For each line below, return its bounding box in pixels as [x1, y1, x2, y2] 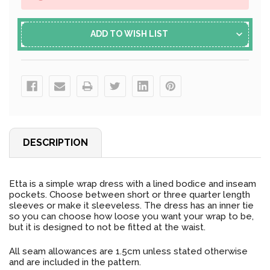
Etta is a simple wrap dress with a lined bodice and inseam [9, 178, 256, 189]
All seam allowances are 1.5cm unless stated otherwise [9, 245, 248, 257]
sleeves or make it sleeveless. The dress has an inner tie [9, 199, 254, 211]
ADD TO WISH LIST [90, 28, 168, 39]
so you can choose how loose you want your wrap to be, [9, 210, 254, 222]
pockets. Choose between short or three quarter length [9, 189, 250, 200]
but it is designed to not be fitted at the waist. [9, 221, 206, 233]
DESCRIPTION [23, 136, 88, 148]
